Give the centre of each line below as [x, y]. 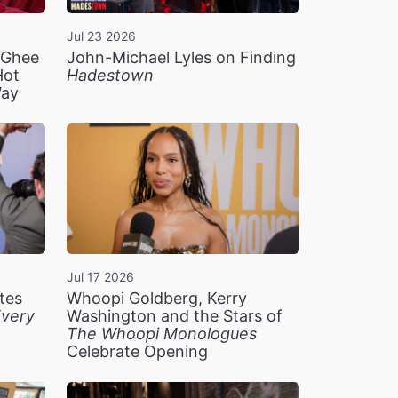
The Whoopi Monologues [161, 334]
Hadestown [110, 76]
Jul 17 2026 [100, 277]
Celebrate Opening [137, 352]
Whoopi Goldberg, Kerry [156, 298]
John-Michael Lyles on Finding [181, 58]
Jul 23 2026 [101, 36]
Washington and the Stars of [174, 316]
